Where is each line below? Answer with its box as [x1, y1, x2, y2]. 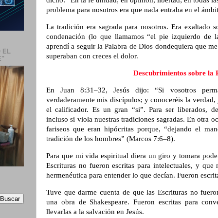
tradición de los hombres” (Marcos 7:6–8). [46, 134, 175, 143]
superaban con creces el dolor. [46, 52, 138, 60]
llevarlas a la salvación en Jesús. [46, 207, 144, 216]
